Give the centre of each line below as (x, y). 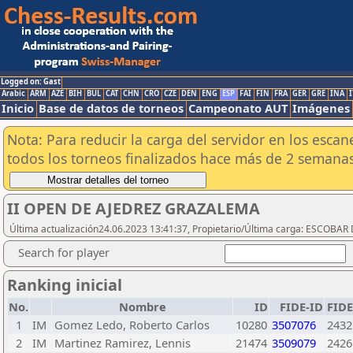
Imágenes (321, 108)
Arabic (13, 93)
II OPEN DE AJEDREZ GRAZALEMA (134, 208)
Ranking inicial (65, 285)
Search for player (64, 252)
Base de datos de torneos (111, 108)
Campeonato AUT (238, 108)
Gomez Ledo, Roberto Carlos (132, 325)
